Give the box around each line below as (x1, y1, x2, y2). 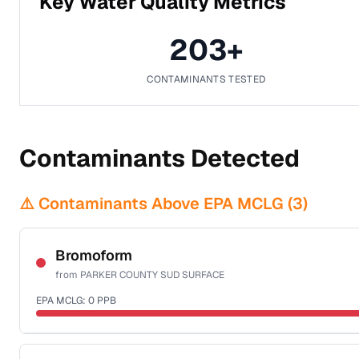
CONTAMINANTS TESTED (147, 73, 266, 86)
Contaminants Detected (19, 143, 300, 174)
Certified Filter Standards (36, 334, 171, 349)
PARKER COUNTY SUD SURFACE (80, 268, 224, 281)
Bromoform (55, 246, 132, 264)
